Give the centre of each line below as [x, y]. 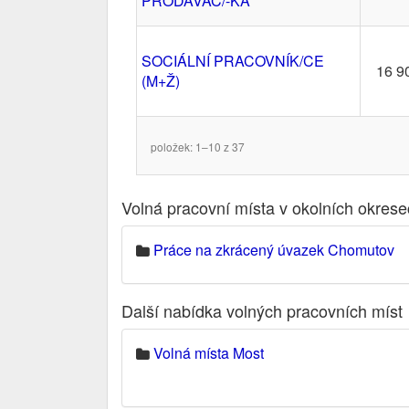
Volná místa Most [209, 353]
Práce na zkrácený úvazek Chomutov [274, 250]
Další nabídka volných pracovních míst [262, 310]
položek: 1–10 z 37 [198, 146]
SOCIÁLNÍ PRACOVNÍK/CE [233, 61]
